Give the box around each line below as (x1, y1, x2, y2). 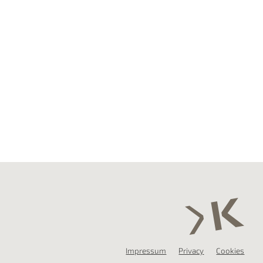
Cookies (216, 246, 245, 256)
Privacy (178, 246, 204, 256)
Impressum (126, 246, 167, 256)
